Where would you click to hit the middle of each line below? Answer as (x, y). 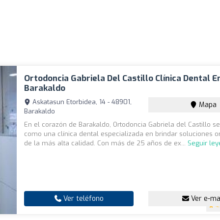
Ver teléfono (82, 199)
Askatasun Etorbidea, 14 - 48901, (81, 102)
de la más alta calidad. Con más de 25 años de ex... (106, 143)
